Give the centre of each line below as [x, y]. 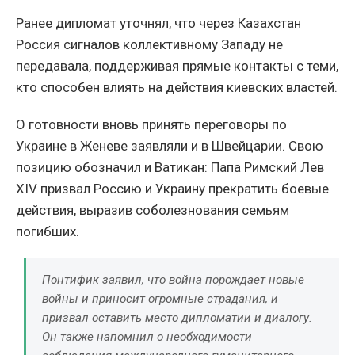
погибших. [48, 232]
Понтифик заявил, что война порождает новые [173, 280]
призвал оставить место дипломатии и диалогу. [177, 318]
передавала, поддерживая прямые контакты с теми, [177, 66]
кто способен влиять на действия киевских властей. [177, 88]
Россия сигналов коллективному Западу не [149, 45]
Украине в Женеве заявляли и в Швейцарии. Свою [170, 146]
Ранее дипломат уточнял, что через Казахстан [158, 23]
